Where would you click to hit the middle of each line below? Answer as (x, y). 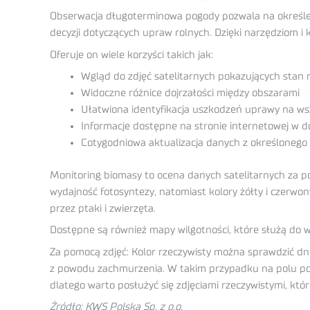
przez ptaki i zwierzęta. (103, 208)
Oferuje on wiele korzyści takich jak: (131, 55)
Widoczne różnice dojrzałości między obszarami (190, 93)
